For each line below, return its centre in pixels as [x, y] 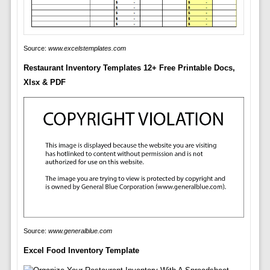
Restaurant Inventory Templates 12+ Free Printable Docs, [129, 68]
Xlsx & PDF [44, 83]
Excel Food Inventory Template [81, 250]
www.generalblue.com [80, 231]
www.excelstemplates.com [87, 49]
